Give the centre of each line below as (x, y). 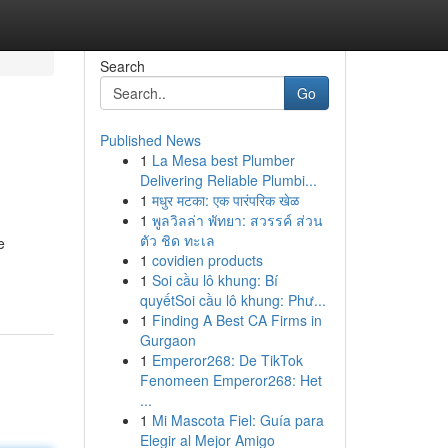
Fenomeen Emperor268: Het (230, 380)
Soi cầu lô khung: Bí (214, 280)
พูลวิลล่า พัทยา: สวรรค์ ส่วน (237, 220)
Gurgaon (167, 340)
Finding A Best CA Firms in (236, 320)
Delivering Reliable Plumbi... (228, 180)
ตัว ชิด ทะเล (177, 240)
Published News (150, 140)
